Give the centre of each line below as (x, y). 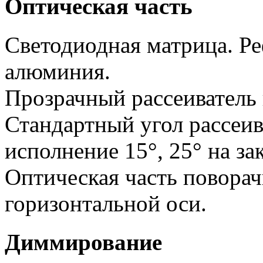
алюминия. (58, 71)
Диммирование (83, 242)
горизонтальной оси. (106, 203)
